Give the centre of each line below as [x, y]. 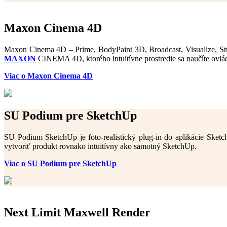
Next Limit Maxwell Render [77, 212]
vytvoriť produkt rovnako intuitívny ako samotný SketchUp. [100, 146]
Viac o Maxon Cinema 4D [48, 75]
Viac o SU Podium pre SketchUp [60, 163]
